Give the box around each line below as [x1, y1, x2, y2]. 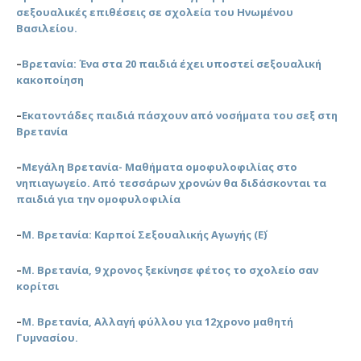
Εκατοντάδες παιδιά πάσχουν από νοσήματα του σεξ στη [22, 107, 338, 122]
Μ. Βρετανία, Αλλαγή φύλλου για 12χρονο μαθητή [22, 313, 293, 329]
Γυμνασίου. [16, 330, 78, 345]
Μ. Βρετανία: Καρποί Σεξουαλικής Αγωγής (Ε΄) [22, 226, 267, 242]
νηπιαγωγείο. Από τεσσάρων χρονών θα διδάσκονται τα [16, 175, 326, 190]
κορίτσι [16, 278, 59, 293]
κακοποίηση [16, 72, 84, 87]
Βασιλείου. [16, 20, 77, 35]
